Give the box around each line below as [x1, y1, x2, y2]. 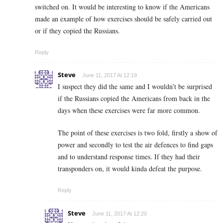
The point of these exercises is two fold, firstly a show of [58, 128, 218, 138]
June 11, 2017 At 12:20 [92, 211, 147, 217]
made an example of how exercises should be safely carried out [35, 14, 212, 24]
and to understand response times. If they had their [58, 152, 200, 162]
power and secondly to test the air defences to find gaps [58, 140, 213, 150]
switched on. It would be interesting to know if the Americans [35, 2, 210, 12]
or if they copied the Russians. [35, 26, 120, 36]
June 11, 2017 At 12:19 [82, 72, 137, 79]
